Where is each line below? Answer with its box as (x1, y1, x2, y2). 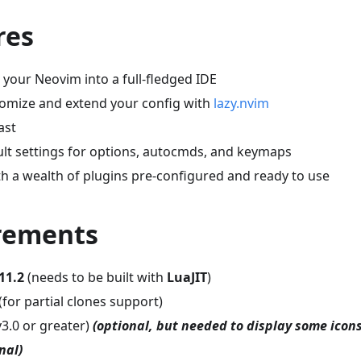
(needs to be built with (24, 268, 167, 286)
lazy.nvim (214, 93, 269, 112)
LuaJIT (167, 268, 207, 286)
